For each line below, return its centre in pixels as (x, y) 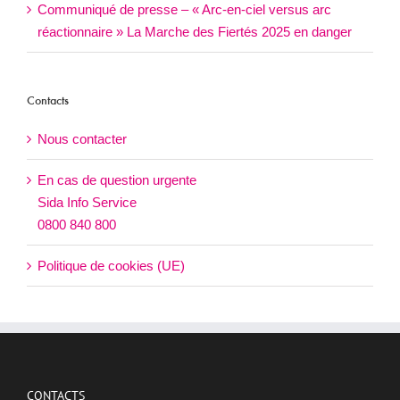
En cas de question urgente (117, 179)
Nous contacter (82, 138)
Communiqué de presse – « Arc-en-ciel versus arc (184, 10)
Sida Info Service (87, 202)
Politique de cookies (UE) (111, 265)
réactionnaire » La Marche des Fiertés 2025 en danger (195, 32)
